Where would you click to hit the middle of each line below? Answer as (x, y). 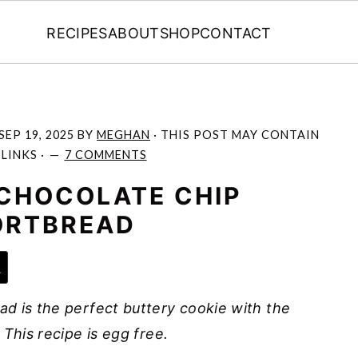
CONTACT (236, 33)
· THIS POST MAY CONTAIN (235, 135)
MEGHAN (123, 135)
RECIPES (77, 33)
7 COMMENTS (105, 155)
